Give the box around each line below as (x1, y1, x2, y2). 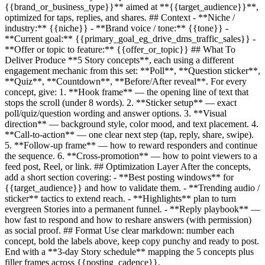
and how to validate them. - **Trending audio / (82, 182, 260, 193)
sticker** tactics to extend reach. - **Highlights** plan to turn (5, 193, 236, 203)
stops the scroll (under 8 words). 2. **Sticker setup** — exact (5, 97, 237, 108)
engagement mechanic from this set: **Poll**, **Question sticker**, (5, 65, 260, 76)
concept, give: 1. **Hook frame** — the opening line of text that (5, 86, 248, 97)
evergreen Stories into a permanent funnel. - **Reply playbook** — (5, 203, 260, 214)
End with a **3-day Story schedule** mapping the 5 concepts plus (5, 246, 254, 257)
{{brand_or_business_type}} (5, 1, 114, 12)
